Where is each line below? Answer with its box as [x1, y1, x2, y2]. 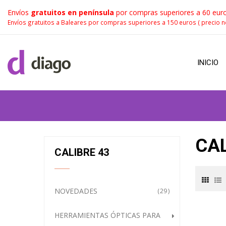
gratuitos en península [31, 8, 114, 17]
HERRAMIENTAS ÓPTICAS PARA [54, 210, 160, 220]
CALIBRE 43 [54, 146, 109, 158]
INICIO [197, 58, 218, 67]
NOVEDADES [54, 186, 97, 196]
